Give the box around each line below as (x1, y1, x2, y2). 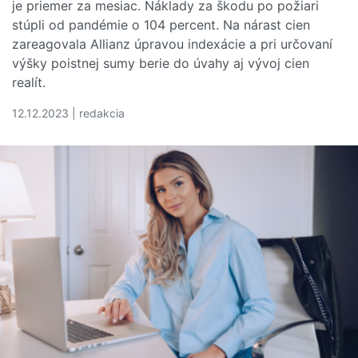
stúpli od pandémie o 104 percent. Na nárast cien (12, 16, 310, 33)
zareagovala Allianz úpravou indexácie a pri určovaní (12, 35, 332, 52)
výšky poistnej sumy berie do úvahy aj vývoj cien (12, 54, 309, 71)
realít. (12, 74, 46, 90)
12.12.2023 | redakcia (12, 105, 125, 120)
